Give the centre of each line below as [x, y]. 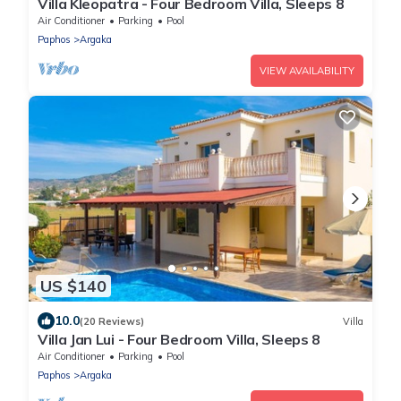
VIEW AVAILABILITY [307, 70]
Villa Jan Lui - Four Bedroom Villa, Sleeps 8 [179, 340]
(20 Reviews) [112, 321]
